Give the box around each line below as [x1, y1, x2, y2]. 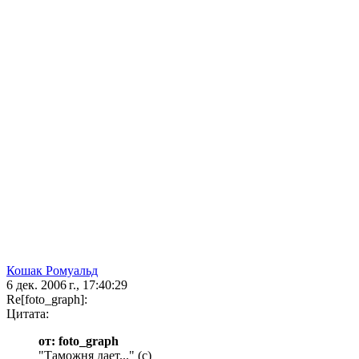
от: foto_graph [38, 334, 119, 349]
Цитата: [6, 307, 49, 321]
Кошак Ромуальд [6, 264, 98, 278]
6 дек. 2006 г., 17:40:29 [6, 278, 127, 292]
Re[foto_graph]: [6, 292, 87, 307]
